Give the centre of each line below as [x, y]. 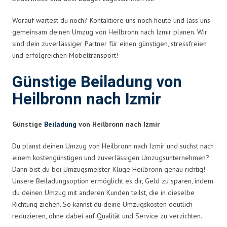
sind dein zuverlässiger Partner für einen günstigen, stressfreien [109, 43]
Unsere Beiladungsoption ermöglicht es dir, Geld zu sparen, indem [113, 181]
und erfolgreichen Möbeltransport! [65, 55]
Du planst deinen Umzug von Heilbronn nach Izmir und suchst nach [113, 146]
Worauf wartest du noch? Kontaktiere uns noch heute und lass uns [111, 20]
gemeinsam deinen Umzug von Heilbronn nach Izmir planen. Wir [110, 32]
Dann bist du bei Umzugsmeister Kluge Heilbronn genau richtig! [109, 169]
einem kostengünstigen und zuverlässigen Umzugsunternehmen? [111, 157]
